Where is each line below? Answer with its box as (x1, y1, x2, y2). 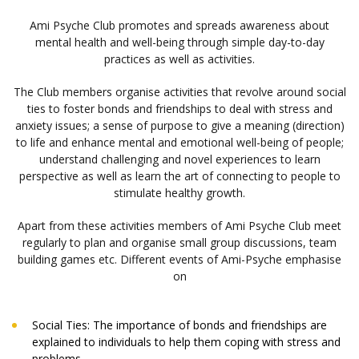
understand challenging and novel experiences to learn (38, 151, 321, 167)
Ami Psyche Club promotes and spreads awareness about (30, 18, 329, 34)
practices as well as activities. (104, 51, 255, 67)
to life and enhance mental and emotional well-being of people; (15, 135, 344, 151)
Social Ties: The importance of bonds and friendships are (32, 317, 327, 333)
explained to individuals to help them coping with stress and (32, 334, 341, 350)
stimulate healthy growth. (114, 185, 245, 201)
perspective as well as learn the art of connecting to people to (18, 168, 341, 184)
